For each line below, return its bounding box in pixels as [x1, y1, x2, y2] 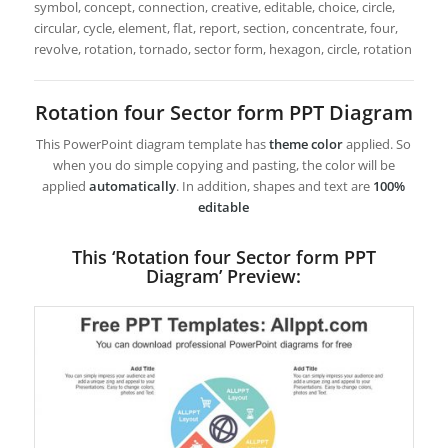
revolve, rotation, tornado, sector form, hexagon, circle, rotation [33, 40, 412, 59]
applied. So [343, 135, 412, 154]
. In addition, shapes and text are [176, 177, 374, 196]
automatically [89, 177, 177, 196]
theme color [269, 135, 344, 154]
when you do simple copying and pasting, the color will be [52, 156, 395, 175]
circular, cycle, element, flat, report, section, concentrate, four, [33, 19, 398, 38]
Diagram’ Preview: [146, 264, 302, 289]
